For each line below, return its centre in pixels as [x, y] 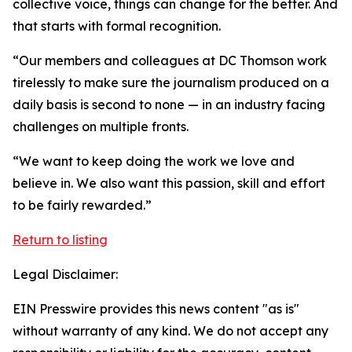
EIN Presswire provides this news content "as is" [156, 309]
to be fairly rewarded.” [84, 205]
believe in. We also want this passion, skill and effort [169, 183]
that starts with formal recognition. [118, 26]
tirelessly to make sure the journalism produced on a [171, 82]
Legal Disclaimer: [65, 274]
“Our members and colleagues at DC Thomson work [170, 60]
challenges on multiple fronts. [104, 126]
